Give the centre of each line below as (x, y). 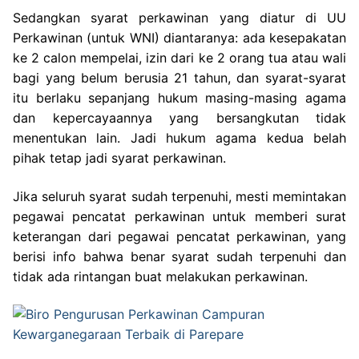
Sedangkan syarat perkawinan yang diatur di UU (179, 18)
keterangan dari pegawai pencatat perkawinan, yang (179, 236)
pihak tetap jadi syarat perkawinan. (119, 158)
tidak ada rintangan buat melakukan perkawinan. (160, 276)
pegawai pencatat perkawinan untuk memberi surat (179, 216)
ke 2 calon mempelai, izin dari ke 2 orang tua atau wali (179, 58)
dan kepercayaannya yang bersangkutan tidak (179, 118)
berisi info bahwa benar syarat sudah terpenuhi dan (179, 256)
